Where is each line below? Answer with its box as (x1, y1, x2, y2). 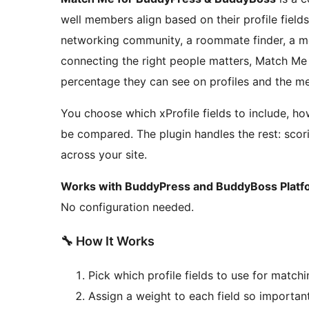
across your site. (61, 148, 147, 162)
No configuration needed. (61, 200, 194, 215)
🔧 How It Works (61, 234, 154, 249)
